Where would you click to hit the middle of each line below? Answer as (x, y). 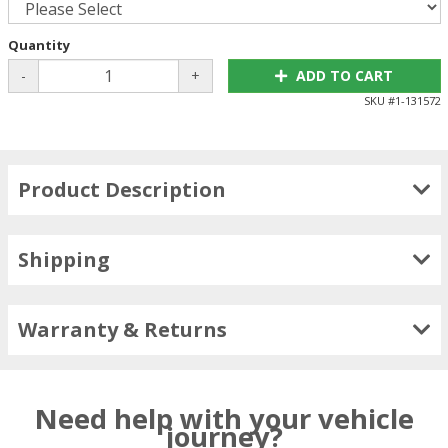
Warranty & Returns (122, 329)
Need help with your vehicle (224, 418)
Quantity (38, 44)
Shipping (63, 259)
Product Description (121, 189)
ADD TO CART (345, 75)
